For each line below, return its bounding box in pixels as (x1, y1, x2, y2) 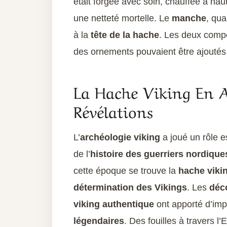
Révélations (73, 99, 153, 123)
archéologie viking (80, 132, 160, 143)
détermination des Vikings (73, 182, 187, 193)
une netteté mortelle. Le (73, 13, 172, 24)
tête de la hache (88, 30, 159, 41)
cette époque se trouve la (73, 166, 178, 176)
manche (172, 13, 206, 24)
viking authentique (73, 199, 154, 210)
